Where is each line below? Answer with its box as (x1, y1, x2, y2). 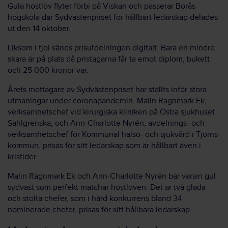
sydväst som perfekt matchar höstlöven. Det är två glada (8, 183, 206, 192)
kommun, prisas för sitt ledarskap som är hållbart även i (8, 141, 201, 151)
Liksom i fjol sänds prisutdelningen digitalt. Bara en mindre (8, 43, 215, 53)
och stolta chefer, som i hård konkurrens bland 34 (8, 194, 182, 204)
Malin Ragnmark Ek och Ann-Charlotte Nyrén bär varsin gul (8, 172, 216, 181)
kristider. (8, 152, 38, 162)
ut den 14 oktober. (8, 24, 71, 34)
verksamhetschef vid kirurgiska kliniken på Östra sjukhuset (8, 107, 215, 117)
